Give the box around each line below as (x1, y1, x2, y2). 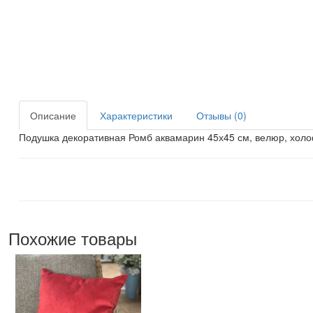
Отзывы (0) (196, 108, 247, 122)
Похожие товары (8, 226, 137, 250)
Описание (30, 108, 76, 122)
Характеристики (100, 108, 173, 122)
